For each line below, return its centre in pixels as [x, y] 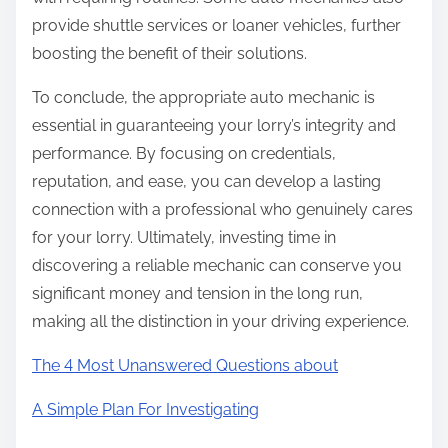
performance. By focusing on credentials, [184, 154]
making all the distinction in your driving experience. [220, 322]
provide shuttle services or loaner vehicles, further [216, 26]
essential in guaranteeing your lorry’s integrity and [214, 126]
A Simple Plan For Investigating [145, 410]
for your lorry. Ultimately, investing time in [184, 238]
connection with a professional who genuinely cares [222, 210]
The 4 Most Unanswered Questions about [185, 366]
